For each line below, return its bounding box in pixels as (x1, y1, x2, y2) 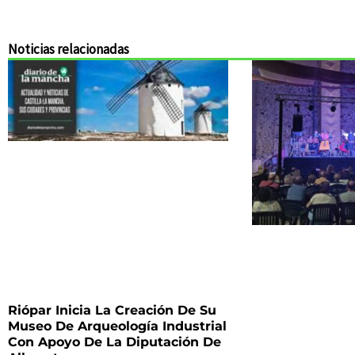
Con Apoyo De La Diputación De (8, 334, 221, 349)
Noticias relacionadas (8, 40, 129, 58)
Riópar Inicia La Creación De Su (8, 302, 216, 318)
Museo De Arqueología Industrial (8, 318, 227, 334)
